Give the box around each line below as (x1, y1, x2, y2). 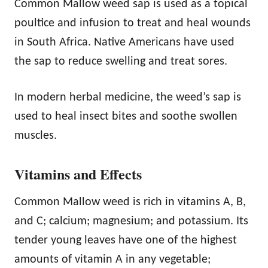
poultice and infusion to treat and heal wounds (14, 17, 251, 29)
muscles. (14, 129, 57, 142)
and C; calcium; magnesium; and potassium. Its (14, 215, 248, 227)
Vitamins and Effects (14, 163, 142, 184)
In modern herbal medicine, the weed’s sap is (14, 91, 241, 103)
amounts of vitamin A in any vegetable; (14, 253, 211, 266)
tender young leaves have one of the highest (14, 234, 237, 246)
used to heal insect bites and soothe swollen (14, 110, 237, 123)
